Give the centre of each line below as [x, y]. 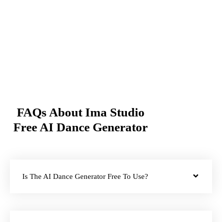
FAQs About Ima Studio [81, 112]
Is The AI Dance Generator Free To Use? [85, 177]
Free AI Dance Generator [81, 127]
